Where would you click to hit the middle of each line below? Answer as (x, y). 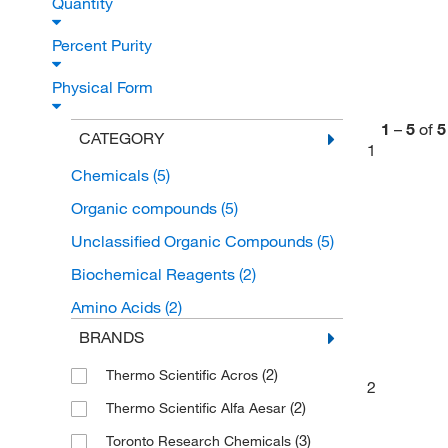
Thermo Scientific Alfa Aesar (197, 408)
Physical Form (104, 87)
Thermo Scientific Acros (183, 375)
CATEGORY (121, 138)
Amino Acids (117, 307)
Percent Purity (104, 45)
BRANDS (111, 337)
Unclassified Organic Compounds (193, 241)
